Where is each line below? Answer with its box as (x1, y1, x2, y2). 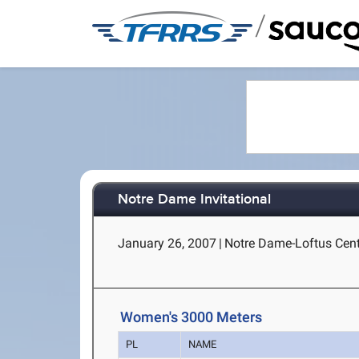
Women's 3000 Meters (120, 309, 263, 326)
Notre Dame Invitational (118, 191, 272, 209)
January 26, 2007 (118, 236, 217, 251)
